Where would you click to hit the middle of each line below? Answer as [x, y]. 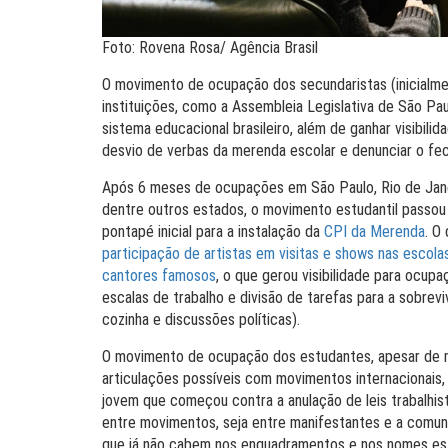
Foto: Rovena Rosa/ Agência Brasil [210, 47]
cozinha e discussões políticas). [201, 319]
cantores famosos [159, 275]
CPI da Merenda [374, 231]
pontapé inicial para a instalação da [213, 231]
